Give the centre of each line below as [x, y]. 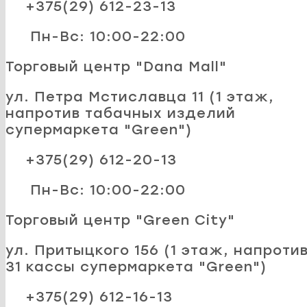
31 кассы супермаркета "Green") [136, 266]
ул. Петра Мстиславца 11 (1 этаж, [140, 96]
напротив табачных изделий [121, 113]
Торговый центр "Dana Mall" [116, 66]
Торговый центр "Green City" [120, 220]
